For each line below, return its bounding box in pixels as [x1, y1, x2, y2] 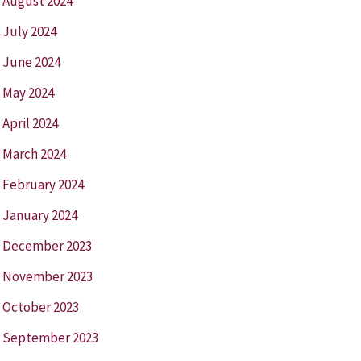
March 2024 [2, 144, 66, 163]
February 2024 [2, 175, 84, 193]
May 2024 [2, 83, 54, 102]
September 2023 [2, 328, 98, 346]
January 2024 [2, 205, 77, 224]
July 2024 [2, 22, 56, 40]
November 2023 [2, 267, 93, 285]
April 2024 [2, 114, 58, 132]
